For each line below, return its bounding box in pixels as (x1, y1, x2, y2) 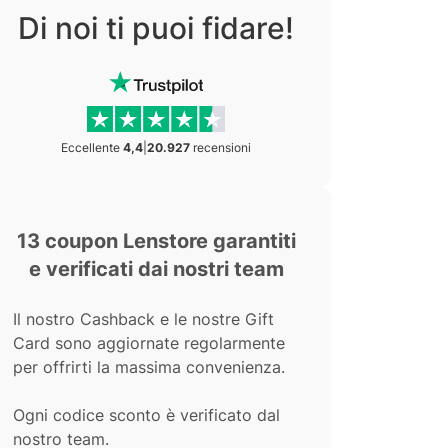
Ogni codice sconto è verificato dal (13, 405, 280, 425)
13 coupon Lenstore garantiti (16, 229, 296, 253)
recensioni (190, 140, 251, 155)
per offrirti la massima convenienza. (13, 357, 285, 377)
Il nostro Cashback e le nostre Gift (13, 309, 274, 329)
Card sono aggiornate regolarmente (13, 333, 285, 353)
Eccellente (61, 140, 123, 155)
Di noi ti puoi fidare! (18, 10, 294, 46)
